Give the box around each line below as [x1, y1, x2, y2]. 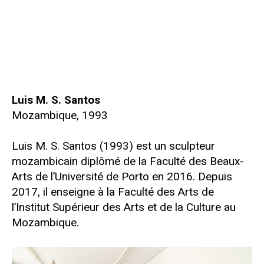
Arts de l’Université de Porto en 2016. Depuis [12, 169, 232, 183]
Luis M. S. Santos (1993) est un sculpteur [12, 138, 215, 153]
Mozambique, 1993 [12, 108, 108, 122]
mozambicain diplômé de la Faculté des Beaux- [12, 154, 244, 168]
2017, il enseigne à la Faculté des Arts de [12, 184, 214, 199]
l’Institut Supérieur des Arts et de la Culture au [12, 200, 236, 214]
